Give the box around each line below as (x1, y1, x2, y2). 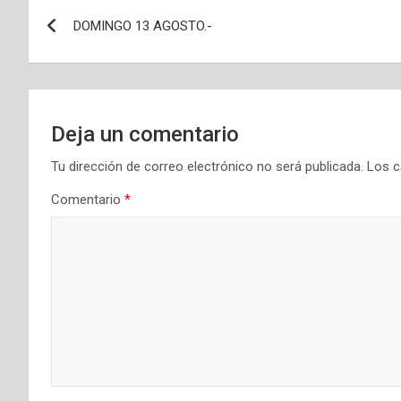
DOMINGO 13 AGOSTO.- (73, 18, 212, 34)
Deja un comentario (51, 122, 239, 147)
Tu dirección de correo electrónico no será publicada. (51, 158, 363, 175)
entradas (28, 64, 140, 98)
